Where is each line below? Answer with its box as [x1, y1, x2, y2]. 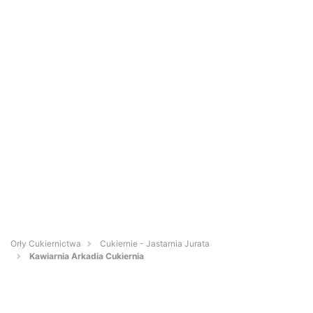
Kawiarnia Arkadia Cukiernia [29, 251, 144, 262]
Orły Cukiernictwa [10, 238, 81, 249]
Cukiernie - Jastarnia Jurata [100, 238, 210, 249]
